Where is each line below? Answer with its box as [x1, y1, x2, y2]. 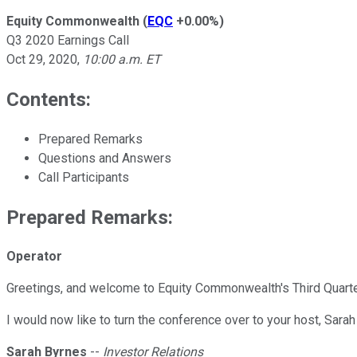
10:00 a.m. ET [83, 51, 161, 67]
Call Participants [38, 169, 129, 185]
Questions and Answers [38, 150, 171, 166]
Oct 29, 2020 [6, 51, 77, 67]
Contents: [6, 88, 91, 111]
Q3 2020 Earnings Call [6, 32, 129, 48]
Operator [6, 249, 62, 265]
